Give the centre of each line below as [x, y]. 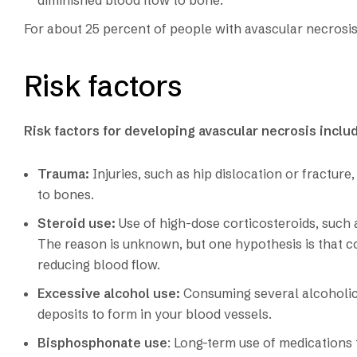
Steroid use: [76, 223]
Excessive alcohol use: [110, 293]
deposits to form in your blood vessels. [155, 314]
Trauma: [63, 173]
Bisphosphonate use [102, 342]
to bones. [66, 194]
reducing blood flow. [99, 264]
